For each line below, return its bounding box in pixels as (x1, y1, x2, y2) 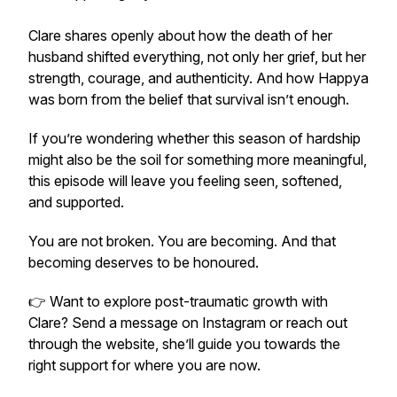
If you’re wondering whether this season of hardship (28, 129, 361, 147)
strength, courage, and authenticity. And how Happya (28, 69, 369, 87)
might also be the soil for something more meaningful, (28, 151, 367, 168)
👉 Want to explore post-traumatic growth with (28, 292, 328, 310)
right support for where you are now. (28, 356, 261, 374)
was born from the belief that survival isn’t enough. (28, 90, 349, 108)
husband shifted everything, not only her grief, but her (28, 48, 366, 66)
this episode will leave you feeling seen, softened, (28, 172, 342, 190)
